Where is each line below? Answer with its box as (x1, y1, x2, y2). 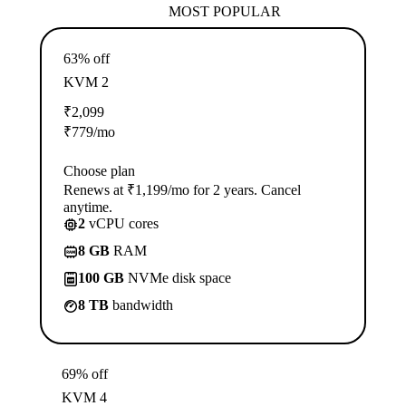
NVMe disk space (124, 270, 231, 286)
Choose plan (63, 163, 135, 179)
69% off (62, 366, 108, 382)
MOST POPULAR (169, 4, 281, 20)
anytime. (63, 199, 112, 216)
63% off (63, 51, 110, 67)
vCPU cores (85, 216, 159, 232)
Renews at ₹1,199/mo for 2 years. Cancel (63, 182, 301, 198)
